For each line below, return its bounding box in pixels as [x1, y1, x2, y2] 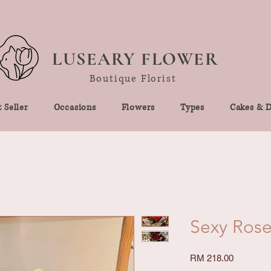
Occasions [53, 101, 96, 113]
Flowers [121, 101, 155, 113]
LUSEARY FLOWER [52, 47, 218, 70]
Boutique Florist [89, 71, 177, 85]
